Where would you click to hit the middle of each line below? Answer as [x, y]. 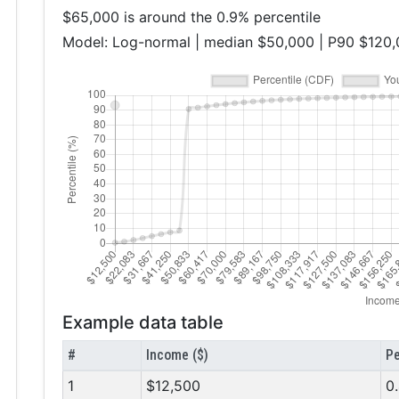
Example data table [143, 323]
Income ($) [177, 355]
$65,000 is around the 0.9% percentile [191, 17]
